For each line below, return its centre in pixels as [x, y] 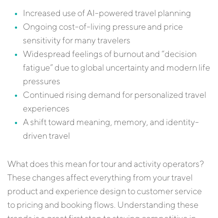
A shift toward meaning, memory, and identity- [111, 122]
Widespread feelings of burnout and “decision [110, 54]
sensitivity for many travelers [77, 40]
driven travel [46, 136]
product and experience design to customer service [105, 191]
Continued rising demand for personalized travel [115, 95]
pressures [42, 81]
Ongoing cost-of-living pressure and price [103, 27]
